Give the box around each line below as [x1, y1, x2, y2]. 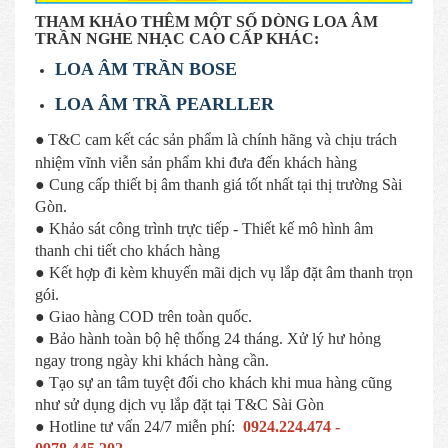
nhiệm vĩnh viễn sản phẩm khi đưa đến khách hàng [35, 153, 357, 171]
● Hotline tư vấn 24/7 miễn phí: [35, 417, 243, 435]
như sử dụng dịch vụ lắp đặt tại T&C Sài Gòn [35, 395, 324, 413]
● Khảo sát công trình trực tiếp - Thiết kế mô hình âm [35, 219, 373, 237]
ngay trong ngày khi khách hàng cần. [35, 351, 269, 369]
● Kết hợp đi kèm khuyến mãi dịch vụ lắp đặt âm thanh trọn [35, 263, 413, 281]
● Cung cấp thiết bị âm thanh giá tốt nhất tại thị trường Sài [35, 175, 402, 193]
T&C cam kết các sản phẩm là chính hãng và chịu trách [48, 130, 397, 148]
